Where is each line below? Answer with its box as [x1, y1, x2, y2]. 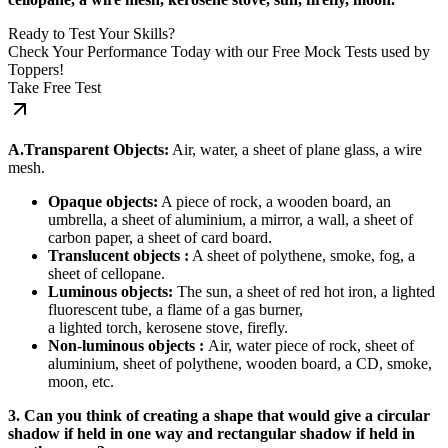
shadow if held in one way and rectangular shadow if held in [8, 424, 415, 442]
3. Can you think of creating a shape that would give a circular [8, 406, 430, 424]
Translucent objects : [48, 246, 189, 264]
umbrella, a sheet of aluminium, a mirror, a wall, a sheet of [48, 210, 413, 228]
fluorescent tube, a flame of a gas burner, [48, 300, 303, 318]
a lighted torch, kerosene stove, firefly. [48, 318, 288, 336]
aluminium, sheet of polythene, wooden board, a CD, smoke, [48, 354, 432, 372]
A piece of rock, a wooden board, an [158, 192, 391, 210]
